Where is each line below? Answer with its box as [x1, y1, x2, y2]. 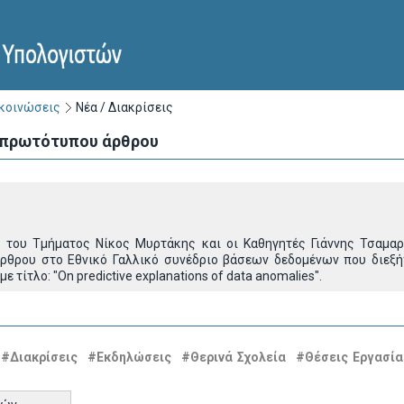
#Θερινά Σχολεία [180, 350, 287, 364]
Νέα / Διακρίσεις [76, 100, 173, 115]
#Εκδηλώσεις [87, 350, 171, 364]
